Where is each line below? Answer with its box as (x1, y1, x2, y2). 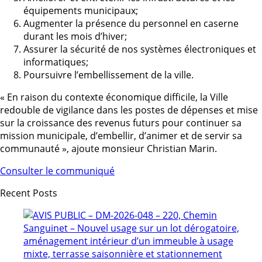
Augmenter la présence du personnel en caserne (23, 16, 239, 30)
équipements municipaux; (23, 4, 138, 17)
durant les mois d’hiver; (23, 29, 127, 43)
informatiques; (23, 55, 88, 68)
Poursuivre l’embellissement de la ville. (23, 68, 194, 81)
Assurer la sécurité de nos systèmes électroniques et (23, 42, 256, 56)
